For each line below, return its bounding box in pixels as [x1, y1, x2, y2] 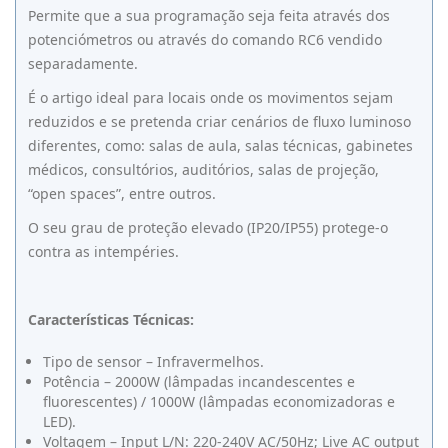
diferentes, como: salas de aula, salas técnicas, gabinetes [28, 136, 413, 155]
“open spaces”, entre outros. [28, 184, 216, 203]
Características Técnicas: [28, 310, 194, 329]
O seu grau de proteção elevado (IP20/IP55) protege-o [28, 218, 388, 237]
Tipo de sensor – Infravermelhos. [43, 352, 264, 371]
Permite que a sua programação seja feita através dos [28, 6, 390, 25]
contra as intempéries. [28, 242, 179, 261]
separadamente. [28, 54, 138, 73]
